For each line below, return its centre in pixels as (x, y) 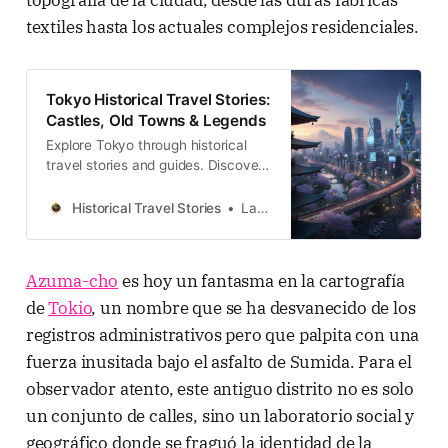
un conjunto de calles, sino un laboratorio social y (220, 415)
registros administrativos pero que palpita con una (222, 334)
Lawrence (248, 208)
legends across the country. (134, 205)
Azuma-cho (72, 280)
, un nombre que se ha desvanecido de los (253, 307)
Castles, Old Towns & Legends (156, 121)
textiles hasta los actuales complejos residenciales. (222, 26)
